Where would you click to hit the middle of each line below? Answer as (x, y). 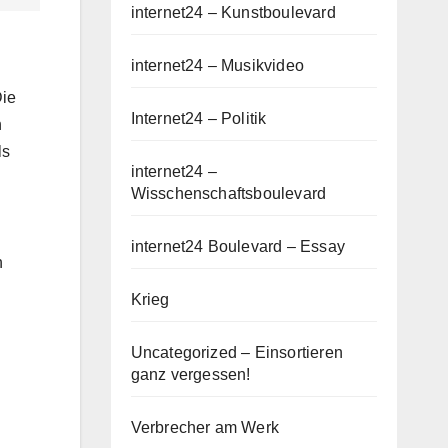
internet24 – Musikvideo (217, 66)
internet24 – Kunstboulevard (233, 13)
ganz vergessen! (190, 375)
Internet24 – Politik (198, 119)
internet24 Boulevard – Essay (238, 247)
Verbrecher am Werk (205, 428)
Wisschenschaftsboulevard (228, 194)
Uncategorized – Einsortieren (237, 353)
